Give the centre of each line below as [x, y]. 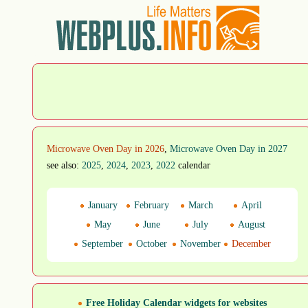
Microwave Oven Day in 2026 [106, 149]
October [150, 244]
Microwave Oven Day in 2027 [229, 149]
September [101, 244]
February [150, 205]
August [250, 224]
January [101, 205]
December [251, 244]
